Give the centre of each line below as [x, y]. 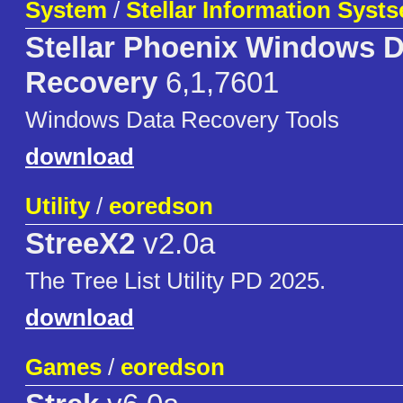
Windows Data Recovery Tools [182, 120]
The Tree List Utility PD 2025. [175, 281]
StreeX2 [80, 244]
